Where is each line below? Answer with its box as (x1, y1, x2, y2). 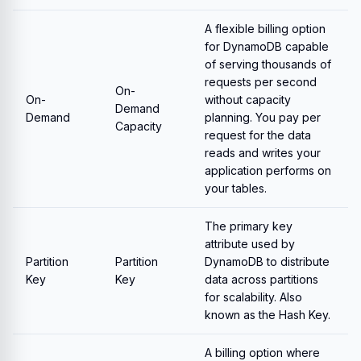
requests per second (205, 75, 317, 89)
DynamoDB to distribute (205, 255, 330, 268)
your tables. (205, 181, 267, 195)
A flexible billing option (205, 22, 326, 35)
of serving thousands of (205, 57, 331, 71)
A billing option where (205, 346, 320, 359)
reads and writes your (205, 146, 321, 160)
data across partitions (205, 272, 318, 286)
